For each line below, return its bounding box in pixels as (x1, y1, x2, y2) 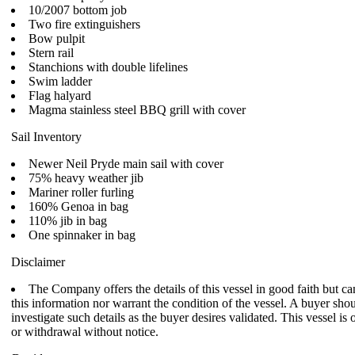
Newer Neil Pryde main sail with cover (29, 157, 223, 170)
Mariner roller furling (29, 185, 134, 199)
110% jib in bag (29, 214, 107, 227)
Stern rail (29, 46, 74, 59)
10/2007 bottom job (29, 3, 127, 17)
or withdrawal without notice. (11, 325, 158, 338)
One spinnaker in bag (29, 228, 136, 242)
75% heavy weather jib (29, 171, 143, 185)
